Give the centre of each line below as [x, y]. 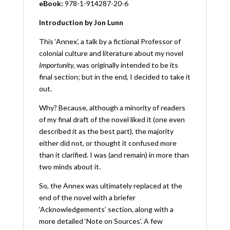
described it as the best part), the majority [106, 131]
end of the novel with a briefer [87, 197]
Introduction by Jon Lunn [81, 22]
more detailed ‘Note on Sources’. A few [101, 221]
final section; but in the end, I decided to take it [114, 76]
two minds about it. [70, 166]
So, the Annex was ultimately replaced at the [110, 185]
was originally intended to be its [126, 65]
